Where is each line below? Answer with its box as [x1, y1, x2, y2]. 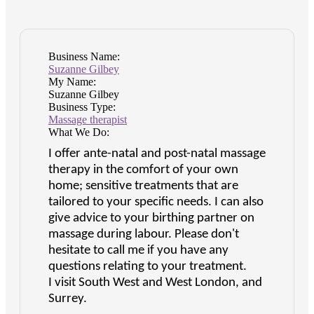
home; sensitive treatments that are [48, 179, 238, 193]
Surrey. [48, 292, 87, 306]
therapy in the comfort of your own [48, 163, 238, 177]
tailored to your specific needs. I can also [48, 196, 264, 210]
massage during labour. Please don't [48, 228, 239, 242]
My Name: [48, 76, 96, 88]
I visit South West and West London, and [48, 276, 262, 290]
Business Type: [48, 101, 116, 114]
